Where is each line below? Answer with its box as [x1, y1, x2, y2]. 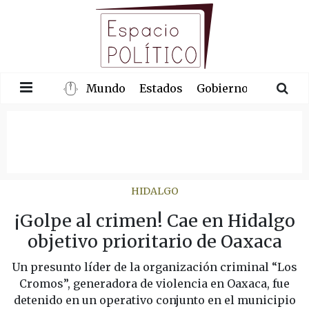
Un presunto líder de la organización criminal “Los [12, 259, 297, 274]
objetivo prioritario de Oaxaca [27, 230, 282, 252]
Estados [139, 81, 183, 96]
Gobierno [197, 81, 249, 96]
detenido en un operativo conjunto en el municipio [13, 292, 296, 307]
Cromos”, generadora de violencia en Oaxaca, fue [19, 276, 290, 290]
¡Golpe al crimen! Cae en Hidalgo [14, 209, 295, 232]
